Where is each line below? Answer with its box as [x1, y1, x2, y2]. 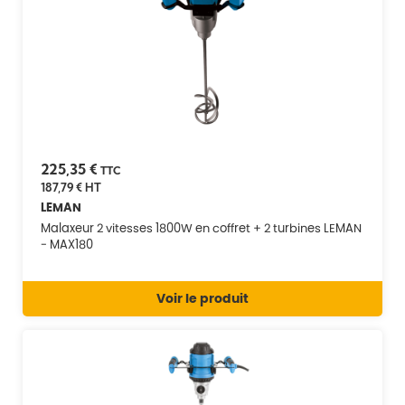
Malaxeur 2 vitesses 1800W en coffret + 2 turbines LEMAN [41, 219, 362, 237]
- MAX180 [41, 235, 93, 253]
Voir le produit [156, 288, 249, 307]
